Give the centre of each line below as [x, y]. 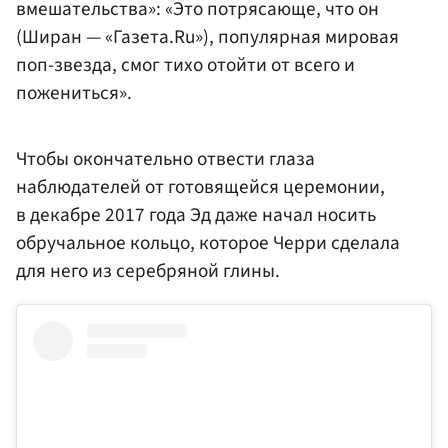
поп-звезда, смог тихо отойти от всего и [185, 65]
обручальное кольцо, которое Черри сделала [208, 243]
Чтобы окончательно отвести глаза [165, 159]
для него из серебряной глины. [148, 271]
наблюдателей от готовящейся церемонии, [200, 187]
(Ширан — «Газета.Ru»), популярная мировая [207, 37]
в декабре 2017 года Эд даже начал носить [196, 215]
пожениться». [74, 93]
